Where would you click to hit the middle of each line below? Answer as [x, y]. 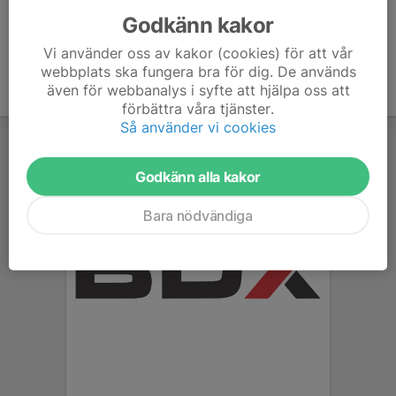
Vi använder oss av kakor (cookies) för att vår [198, 53]
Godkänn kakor [198, 25]
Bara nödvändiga [198, 215]
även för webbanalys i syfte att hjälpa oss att [198, 90]
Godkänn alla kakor [198, 176]
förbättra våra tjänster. [198, 108]
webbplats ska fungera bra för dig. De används [198, 71]
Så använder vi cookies [198, 127]
